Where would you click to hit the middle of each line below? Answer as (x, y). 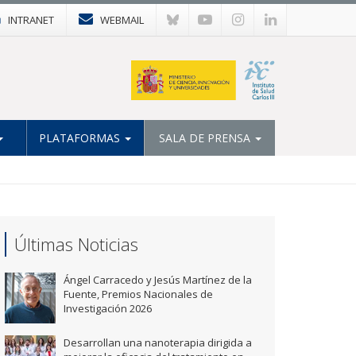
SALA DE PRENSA (206, 137)
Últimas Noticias (76, 244)
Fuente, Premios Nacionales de (138, 294)
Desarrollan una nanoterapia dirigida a (158, 342)
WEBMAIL (122, 20)
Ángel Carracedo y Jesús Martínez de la (158, 280)
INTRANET (31, 20)
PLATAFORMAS (81, 137)
